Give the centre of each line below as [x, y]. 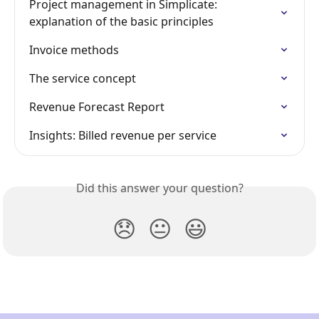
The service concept [83, 79]
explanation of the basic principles [121, 22]
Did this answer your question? [159, 188]
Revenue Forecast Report [97, 107]
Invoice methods [74, 50]
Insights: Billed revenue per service [123, 136]
